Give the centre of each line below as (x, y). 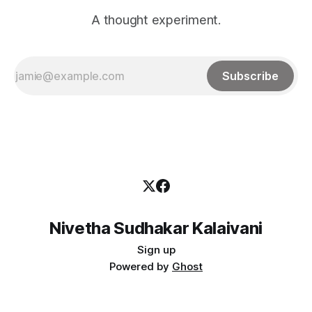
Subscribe (250, 76)
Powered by (141, 267)
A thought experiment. (156, 20)
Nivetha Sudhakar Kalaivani (156, 228)
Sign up (156, 250)
